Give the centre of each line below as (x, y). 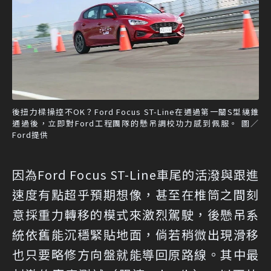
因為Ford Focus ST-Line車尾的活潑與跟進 (135, 175)
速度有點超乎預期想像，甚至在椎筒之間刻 (135, 195)
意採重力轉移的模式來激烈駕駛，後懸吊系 (135, 215)
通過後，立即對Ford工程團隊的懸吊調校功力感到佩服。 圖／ (135, 123)
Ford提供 (30, 135)
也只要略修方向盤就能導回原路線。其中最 (135, 255)
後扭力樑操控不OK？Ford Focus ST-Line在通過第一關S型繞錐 (135, 112)
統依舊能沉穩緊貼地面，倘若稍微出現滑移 (135, 235)
